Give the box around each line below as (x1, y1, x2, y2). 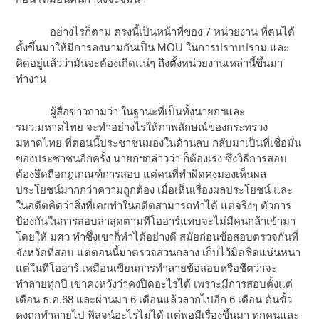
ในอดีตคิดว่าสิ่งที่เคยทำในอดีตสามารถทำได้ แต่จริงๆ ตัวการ (16, 199, 292, 212)
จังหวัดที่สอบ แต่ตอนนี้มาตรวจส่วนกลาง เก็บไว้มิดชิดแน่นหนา (16, 246, 301, 259)
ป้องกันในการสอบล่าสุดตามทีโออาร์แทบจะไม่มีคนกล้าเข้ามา (16, 215, 296, 228)
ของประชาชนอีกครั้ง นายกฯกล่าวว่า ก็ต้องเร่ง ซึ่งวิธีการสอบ (16, 152, 288, 165)
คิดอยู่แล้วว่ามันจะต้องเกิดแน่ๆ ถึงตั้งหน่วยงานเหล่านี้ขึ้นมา (16, 57, 283, 70)
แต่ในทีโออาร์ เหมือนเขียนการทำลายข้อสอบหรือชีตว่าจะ (16, 262, 278, 275)
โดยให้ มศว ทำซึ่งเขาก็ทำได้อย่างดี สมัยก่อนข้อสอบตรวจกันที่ (16, 231, 299, 244)
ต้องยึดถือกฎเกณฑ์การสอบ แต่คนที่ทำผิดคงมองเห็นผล (16, 168, 267, 181)
